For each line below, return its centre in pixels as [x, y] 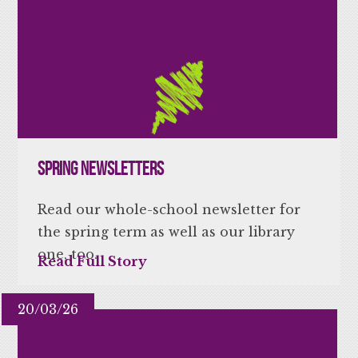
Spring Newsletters [101, 168]
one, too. [68, 254]
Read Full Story [93, 261]
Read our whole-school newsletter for [169, 209]
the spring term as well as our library [167, 231]
